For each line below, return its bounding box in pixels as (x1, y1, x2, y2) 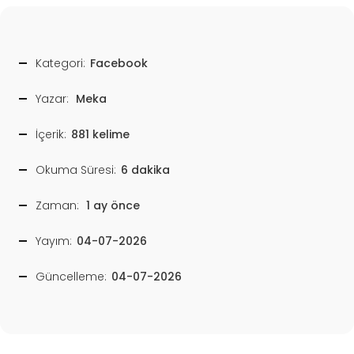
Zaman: (36, 197, 79, 213)
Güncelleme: (36, 268, 107, 284)
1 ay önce (86, 197, 140, 213)
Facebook (90, 55, 148, 71)
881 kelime (71, 126, 130, 142)
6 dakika (121, 161, 170, 178)
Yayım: (36, 232, 72, 249)
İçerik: (36, 126, 66, 142)
